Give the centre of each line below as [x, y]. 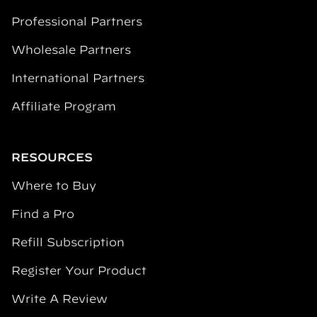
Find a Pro [43, 214]
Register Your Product [79, 271]
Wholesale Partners [71, 50]
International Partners [78, 78]
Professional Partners [77, 22]
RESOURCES [52, 157]
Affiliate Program [64, 106]
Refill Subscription [68, 242]
